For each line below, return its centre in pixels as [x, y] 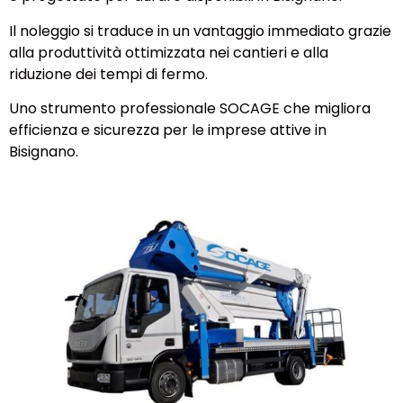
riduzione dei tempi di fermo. [108, 74]
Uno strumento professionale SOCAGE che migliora [190, 109]
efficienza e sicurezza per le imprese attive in [168, 130]
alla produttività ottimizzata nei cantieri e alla [169, 52]
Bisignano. [44, 152]
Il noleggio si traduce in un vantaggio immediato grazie [200, 31]
